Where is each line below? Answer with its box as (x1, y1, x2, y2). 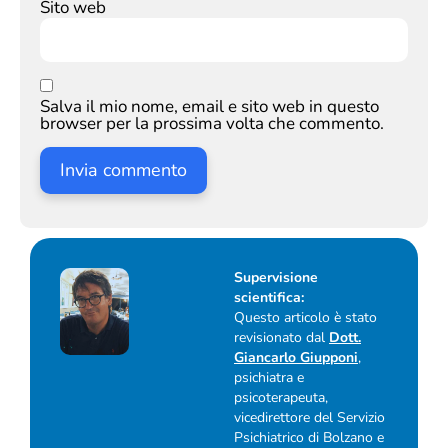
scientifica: (234, 288, 304, 308)
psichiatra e (234, 368, 304, 388)
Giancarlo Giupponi (234, 348, 358, 368)
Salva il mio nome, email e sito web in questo (40, 95, 379, 119)
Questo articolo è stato (234, 308, 377, 328)
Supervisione (234, 268, 318, 288)
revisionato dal (234, 328, 329, 348)
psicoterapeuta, (234, 388, 328, 408)
